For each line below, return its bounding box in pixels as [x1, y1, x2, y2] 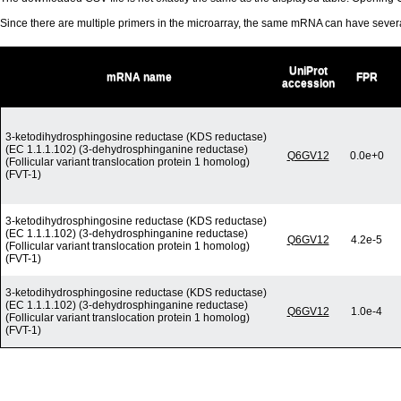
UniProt [289, 64, 328, 78]
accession [282, 77, 335, 90]
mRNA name [106, 71, 172, 84]
